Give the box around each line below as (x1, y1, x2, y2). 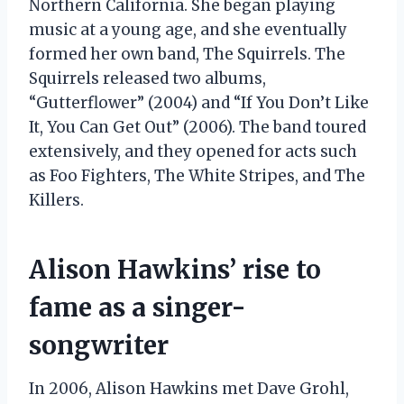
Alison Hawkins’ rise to (29, 252, 321, 286)
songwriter (29, 328, 169, 362)
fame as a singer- (29, 290, 246, 324)
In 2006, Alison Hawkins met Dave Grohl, (29, 378, 349, 399)
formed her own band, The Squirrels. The (29, 43, 345, 64)
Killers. (29, 189, 84, 210)
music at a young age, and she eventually (29, 19, 347, 40)
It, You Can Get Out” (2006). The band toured (29, 116, 366, 137)
